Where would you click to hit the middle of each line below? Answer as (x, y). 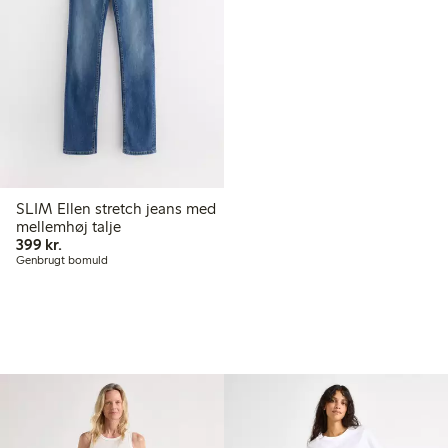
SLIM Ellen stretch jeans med (81, 209)
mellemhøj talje (68, 227)
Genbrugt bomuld (62, 260)
